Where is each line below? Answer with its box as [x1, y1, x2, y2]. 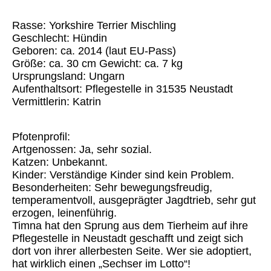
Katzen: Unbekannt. [12, 156, 108, 169]
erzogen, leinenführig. [12, 207, 117, 220]
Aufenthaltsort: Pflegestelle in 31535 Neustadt [12, 83, 233, 96]
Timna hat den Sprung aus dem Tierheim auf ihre [12, 220, 248, 232]
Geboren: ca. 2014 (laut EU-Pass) [12, 45, 176, 57]
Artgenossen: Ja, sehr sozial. [12, 143, 152, 156]
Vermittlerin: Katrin [12, 96, 101, 108]
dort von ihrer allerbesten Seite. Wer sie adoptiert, [12, 245, 252, 258]
